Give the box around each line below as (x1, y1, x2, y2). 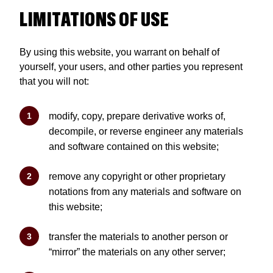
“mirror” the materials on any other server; (49, 247, 225, 257)
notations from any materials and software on (49, 186, 241, 197)
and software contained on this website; (49, 141, 219, 152)
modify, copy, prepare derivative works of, (49, 111, 225, 121)
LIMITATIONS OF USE (19, 8, 169, 33)
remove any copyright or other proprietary (49, 171, 225, 182)
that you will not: (19, 76, 89, 87)
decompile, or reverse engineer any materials (49, 126, 243, 136)
